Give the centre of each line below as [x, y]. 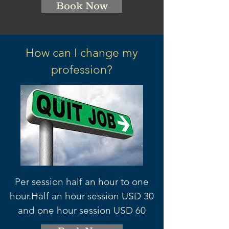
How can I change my [82, 53]
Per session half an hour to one [82, 182]
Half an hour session [76, 196]
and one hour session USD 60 [82, 210]
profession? [82, 70]
